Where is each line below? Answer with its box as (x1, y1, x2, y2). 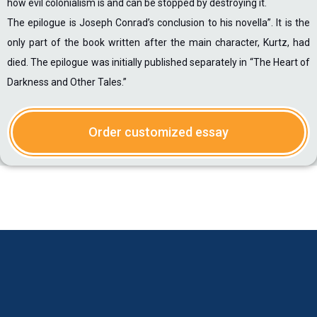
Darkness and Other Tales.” (7, 76, 127, 88)
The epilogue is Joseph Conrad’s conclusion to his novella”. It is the (7, 17, 310, 28)
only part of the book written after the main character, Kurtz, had (7, 37, 310, 48)
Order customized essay (88, 125, 229, 139)
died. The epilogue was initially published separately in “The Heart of (7, 57, 310, 68)
